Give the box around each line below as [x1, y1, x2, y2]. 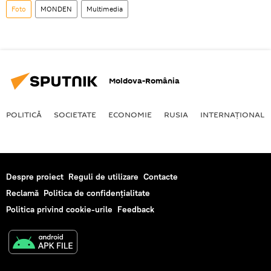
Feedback [117, 203, 154, 215]
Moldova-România [109, 75, 180, 87]
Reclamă [6, 187, 39, 198]
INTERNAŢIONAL [200, 108, 264, 120]
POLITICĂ [6, 108, 42, 120]
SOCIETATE [54, 108, 96, 120]
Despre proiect [6, 171, 64, 182]
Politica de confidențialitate [44, 187, 150, 198]
